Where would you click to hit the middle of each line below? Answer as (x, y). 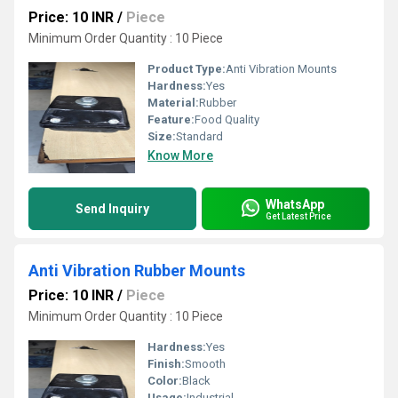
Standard (199, 136)
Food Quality (227, 119)
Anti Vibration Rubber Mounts (137, 271)
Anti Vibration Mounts (281, 69)
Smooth (205, 364)
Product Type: (187, 69)
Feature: (171, 119)
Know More (180, 155)
